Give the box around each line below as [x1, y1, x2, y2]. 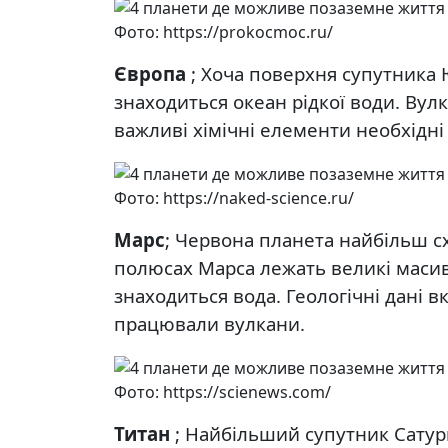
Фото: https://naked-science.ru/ [114, 187, 354, 210]
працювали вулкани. [114, 311, 305, 337]
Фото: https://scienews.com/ [114, 380, 331, 403]
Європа [114, 61, 186, 87]
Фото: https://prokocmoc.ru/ [114, 21, 333, 44]
